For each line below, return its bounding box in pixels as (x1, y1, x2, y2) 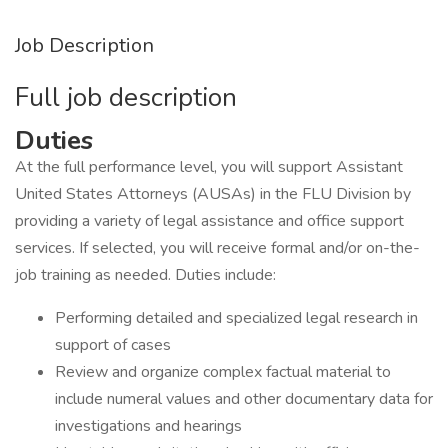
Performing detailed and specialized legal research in (55, 307, 418, 329)
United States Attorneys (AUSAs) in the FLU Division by (15, 183, 411, 205)
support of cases (55, 334, 171, 356)
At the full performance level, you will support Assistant (15, 156, 403, 178)
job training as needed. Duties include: (15, 264, 276, 286)
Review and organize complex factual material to (55, 361, 391, 383)
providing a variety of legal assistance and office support (15, 210, 404, 232)
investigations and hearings (55, 415, 242, 437)
